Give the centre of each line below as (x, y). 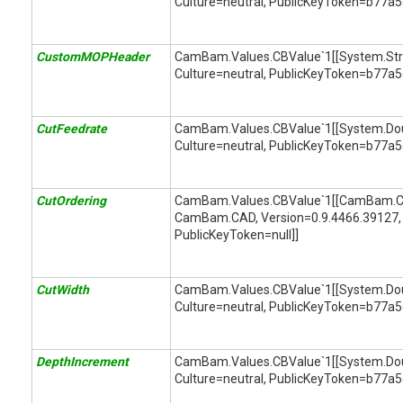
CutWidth (63, 290)
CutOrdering (71, 201)
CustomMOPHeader (93, 57)
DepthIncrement (82, 362)
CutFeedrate (72, 129)
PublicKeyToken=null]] (237, 235)
